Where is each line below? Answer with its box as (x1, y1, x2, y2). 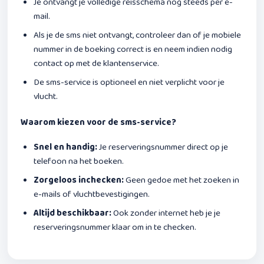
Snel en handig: (34, 140, 97, 154)
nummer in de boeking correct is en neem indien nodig (34, 42, 232, 57)
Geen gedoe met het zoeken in (124, 173, 239, 187)
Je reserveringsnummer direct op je (97, 140, 228, 154)
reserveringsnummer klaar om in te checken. (34, 220, 196, 235)
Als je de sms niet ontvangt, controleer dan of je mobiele (34, 28, 241, 42)
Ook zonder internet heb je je (111, 206, 220, 220)
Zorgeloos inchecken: (34, 173, 124, 187)
